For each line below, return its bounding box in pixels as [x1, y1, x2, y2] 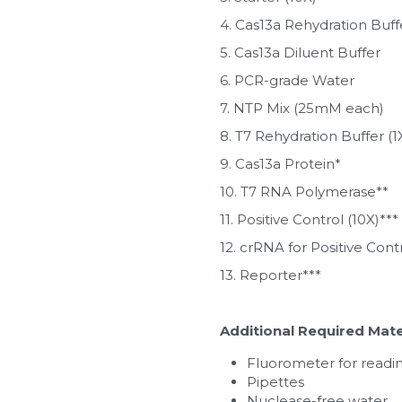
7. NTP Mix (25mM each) [219, 99, 384, 117]
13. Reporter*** [219, 266, 321, 284]
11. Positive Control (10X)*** [219, 210, 398, 228]
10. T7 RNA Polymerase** [219, 182, 389, 200]
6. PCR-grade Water [219, 71, 354, 89]
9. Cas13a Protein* [219, 154, 341, 172]
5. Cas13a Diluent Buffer [219, 43, 380, 61]
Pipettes [246, 372, 304, 390]
